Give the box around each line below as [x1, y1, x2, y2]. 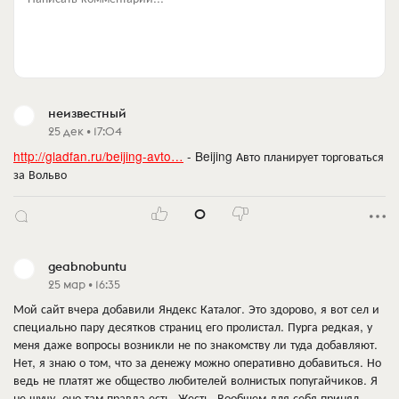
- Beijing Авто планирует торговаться [183, 146, 384, 165]
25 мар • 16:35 [48, 276, 120, 291]
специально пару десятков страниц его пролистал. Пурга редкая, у [13, 317, 372, 336]
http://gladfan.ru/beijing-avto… [13, 146, 183, 165]
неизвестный [48, 105, 126, 122]
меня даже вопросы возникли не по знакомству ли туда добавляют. [13, 335, 378, 354]
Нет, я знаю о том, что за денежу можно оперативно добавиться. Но [13, 353, 381, 371]
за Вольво [13, 164, 67, 183]
